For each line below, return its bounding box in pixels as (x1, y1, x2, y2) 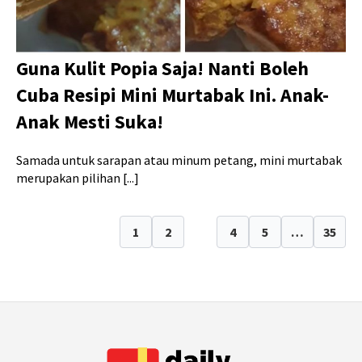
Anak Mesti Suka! (16, 108, 163, 134)
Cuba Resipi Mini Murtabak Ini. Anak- (16, 82, 329, 107)
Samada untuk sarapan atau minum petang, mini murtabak (16, 151, 342, 168)
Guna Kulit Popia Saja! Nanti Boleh (16, 55, 309, 81)
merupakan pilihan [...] (16, 169, 139, 186)
